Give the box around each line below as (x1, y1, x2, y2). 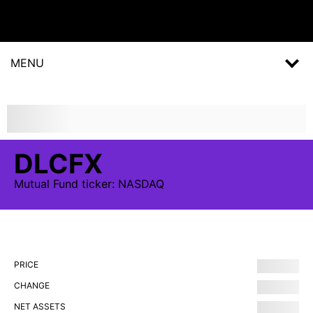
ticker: (78, 177, 118, 191)
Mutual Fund (14, 177, 78, 191)
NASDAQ (118, 177, 164, 191)
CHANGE (14, 280, 50, 291)
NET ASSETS (14, 301, 66, 312)
